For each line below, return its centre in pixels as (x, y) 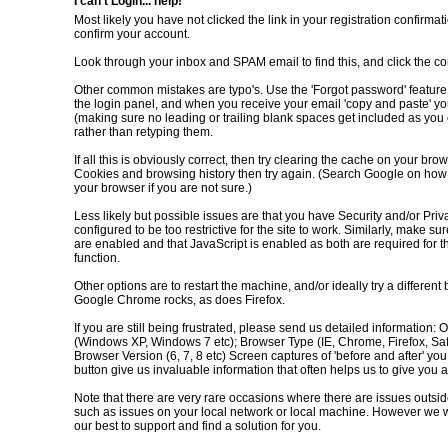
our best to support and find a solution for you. (197, 426)
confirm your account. (132, 34)
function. (97, 258)
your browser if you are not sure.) (163, 188)
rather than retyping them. (143, 132)
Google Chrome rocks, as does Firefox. (179, 300)
